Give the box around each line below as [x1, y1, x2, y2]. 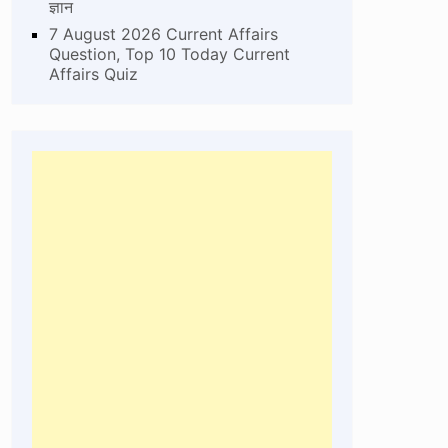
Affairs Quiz [49, 63, 139, 84]
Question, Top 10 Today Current [49, 43, 291, 64]
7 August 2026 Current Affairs [49, 23, 279, 44]
